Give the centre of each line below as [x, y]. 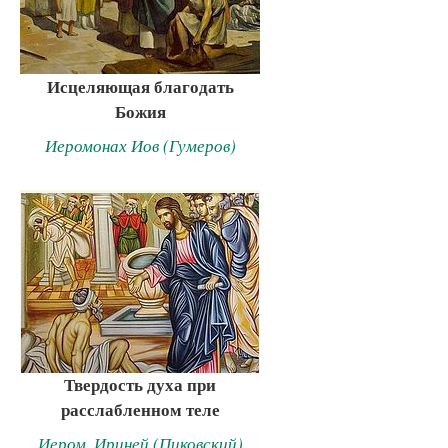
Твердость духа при [140, 385]
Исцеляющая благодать [140, 87]
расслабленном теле [140, 410]
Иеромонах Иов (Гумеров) [140, 145]
